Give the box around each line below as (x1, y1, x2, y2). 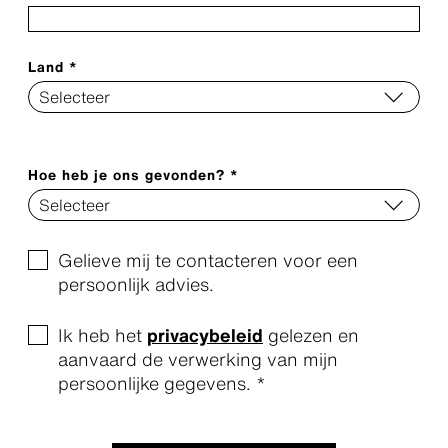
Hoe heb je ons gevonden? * (28, 164, 239, 185)
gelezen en (263, 322, 359, 348)
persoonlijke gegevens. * (58, 370, 266, 396)
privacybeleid (147, 322, 263, 348)
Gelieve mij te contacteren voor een (58, 247, 358, 273)
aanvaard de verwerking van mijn (58, 346, 338, 372)
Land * (28, 56, 78, 77)
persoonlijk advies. (58, 271, 219, 297)
